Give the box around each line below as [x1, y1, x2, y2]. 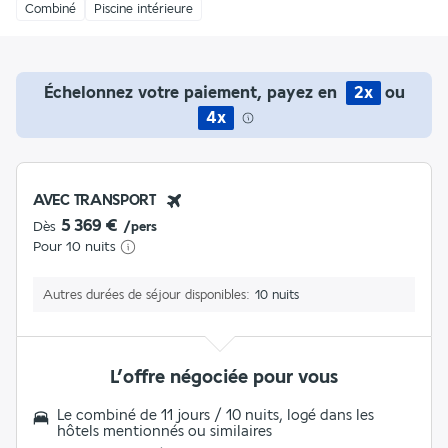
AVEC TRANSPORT [33, 191, 156, 209]
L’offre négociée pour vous [110, 365, 338, 388]
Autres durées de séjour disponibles [43, 287, 246, 302]
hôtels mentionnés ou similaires [57, 422, 272, 440]
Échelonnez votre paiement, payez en [43, 82, 342, 102]
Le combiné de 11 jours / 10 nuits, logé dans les [57, 406, 374, 424]
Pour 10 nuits [33, 238, 116, 255]
